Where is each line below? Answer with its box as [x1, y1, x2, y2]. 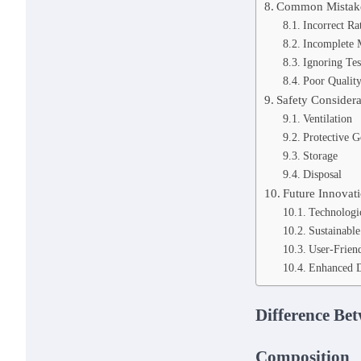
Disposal [302, 167, 342, 180]
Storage [302, 148, 338, 162]
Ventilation [302, 111, 352, 125]
